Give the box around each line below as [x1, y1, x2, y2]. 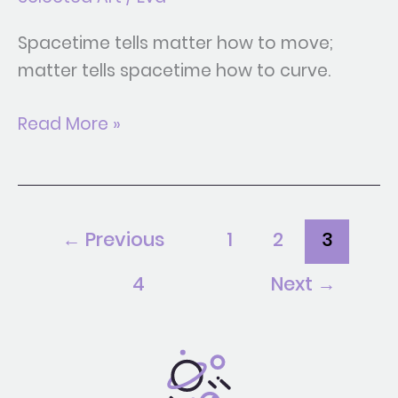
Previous [80, 226, 164, 252]
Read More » [18, 111, 121, 136]
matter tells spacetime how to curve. [18, 59, 330, 84]
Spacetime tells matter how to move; [18, 31, 333, 56]
